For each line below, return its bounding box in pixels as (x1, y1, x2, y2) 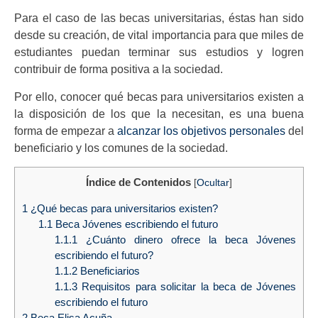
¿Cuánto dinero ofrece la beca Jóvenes (77, 234, 296, 246)
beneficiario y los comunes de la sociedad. (14, 141, 228, 154)
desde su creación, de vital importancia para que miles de (14, 29, 304, 42)
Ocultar (197, 177, 229, 189)
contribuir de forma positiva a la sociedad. (14, 63, 223, 76)
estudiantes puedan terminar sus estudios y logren (14, 46, 304, 59)
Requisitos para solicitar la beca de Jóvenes (77, 280, 296, 293)
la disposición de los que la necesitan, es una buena (14, 107, 304, 120)
